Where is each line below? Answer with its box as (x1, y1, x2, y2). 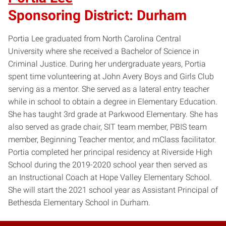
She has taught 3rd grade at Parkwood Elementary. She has (8, 109, 218, 120)
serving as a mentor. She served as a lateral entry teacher (8, 84, 209, 94)
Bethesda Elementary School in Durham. (8, 198, 150, 208)
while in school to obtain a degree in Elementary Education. (8, 97, 217, 107)
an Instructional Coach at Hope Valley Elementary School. (8, 173, 212, 183)
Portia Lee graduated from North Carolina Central (8, 34, 181, 44)
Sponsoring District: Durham (8, 7, 187, 24)
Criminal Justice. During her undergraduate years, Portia (8, 59, 206, 69)
